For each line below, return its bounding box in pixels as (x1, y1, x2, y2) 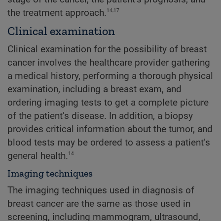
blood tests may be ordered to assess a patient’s (7, 137, 210, 148)
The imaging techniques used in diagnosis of (7, 185, 194, 196)
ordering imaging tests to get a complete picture (7, 97, 209, 109)
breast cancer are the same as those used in (7, 198, 190, 210)
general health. (7, 150, 68, 162)
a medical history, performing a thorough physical (7, 71, 213, 82)
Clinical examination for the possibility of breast (7, 44, 207, 55)
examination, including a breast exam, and (7, 84, 182, 95)
